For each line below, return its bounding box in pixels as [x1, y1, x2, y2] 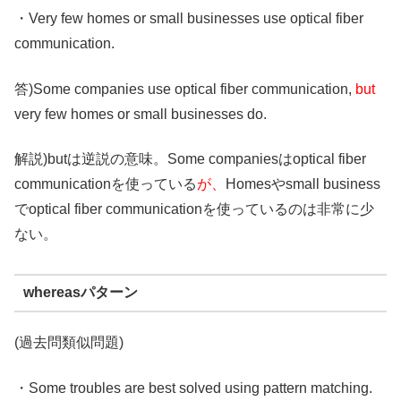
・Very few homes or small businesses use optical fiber [14, 11, 363, 27]
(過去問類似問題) [14, 335, 124, 351]
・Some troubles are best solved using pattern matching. [14, 380, 372, 396]
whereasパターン [22, 285, 138, 301]
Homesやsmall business [226, 175, 380, 192]
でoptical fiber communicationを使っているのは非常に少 [14, 200, 374, 217]
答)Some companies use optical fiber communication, [14, 81, 355, 97]
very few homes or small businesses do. [14, 106, 267, 122]
